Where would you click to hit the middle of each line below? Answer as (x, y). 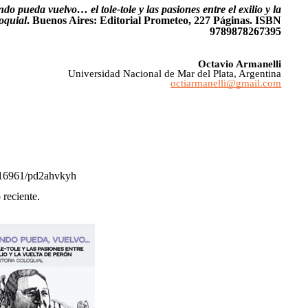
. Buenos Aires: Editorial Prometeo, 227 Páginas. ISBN (154, 20)
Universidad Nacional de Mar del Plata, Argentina (175, 73)
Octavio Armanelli (240, 64)
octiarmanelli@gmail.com (226, 83)
